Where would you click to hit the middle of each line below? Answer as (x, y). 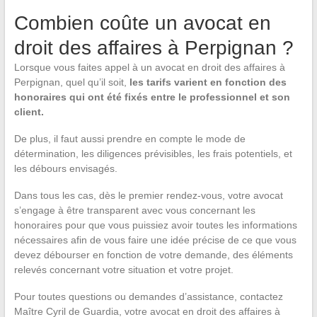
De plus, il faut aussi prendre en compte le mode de (129, 139)
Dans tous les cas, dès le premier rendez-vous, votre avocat (148, 196)
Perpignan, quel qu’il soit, (71, 82)
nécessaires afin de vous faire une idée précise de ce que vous (155, 240)
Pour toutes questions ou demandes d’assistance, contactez (148, 297)
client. (29, 112)
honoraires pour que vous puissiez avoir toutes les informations (155, 225)
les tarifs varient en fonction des (208, 82)
